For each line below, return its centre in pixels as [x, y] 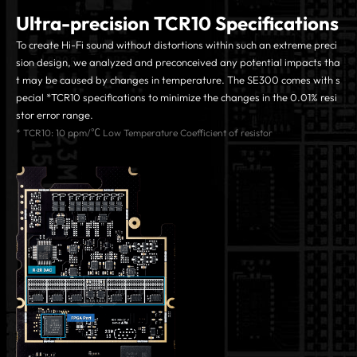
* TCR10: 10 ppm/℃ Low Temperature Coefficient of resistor [144, 132]
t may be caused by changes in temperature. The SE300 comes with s [178, 79]
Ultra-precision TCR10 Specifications [177, 23]
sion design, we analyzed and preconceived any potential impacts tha [178, 62]
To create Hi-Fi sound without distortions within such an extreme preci [177, 44]
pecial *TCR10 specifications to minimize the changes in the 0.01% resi [177, 97]
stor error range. [55, 114]
